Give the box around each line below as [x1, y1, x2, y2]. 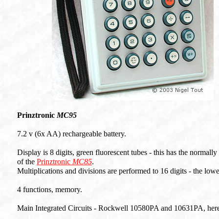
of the [17, 157, 37, 166]
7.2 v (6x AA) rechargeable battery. [17, 130, 126, 138]
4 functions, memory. [17, 185, 82, 194]
